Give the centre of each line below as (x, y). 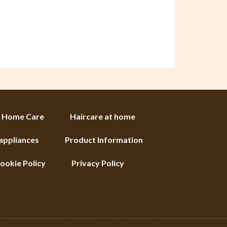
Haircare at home (103, 116)
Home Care (23, 116)
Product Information (104, 140)
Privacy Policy (98, 163)
